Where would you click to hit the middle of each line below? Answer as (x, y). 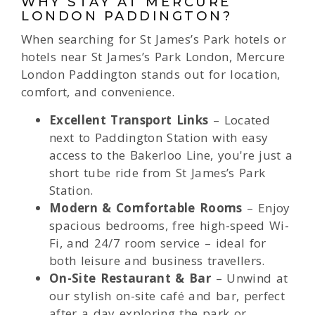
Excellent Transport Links (129, 120)
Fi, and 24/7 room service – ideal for (158, 243)
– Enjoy (266, 208)
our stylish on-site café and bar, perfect (167, 296)
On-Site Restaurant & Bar (130, 278)
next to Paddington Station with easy (159, 138)
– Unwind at (250, 278)
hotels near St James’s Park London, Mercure (153, 57)
